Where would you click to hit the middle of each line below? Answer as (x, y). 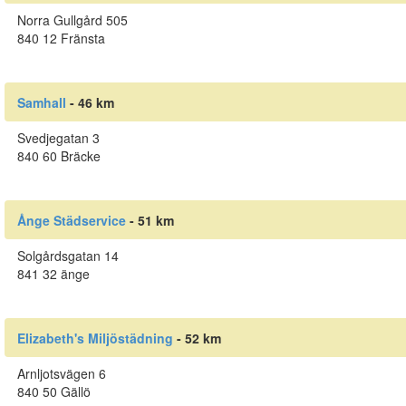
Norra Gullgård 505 (72, 20)
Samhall (41, 102)
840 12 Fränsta (61, 39)
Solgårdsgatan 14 (68, 256)
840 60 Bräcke (58, 156)
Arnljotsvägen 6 (61, 374)
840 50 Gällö (53, 392)
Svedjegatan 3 (58, 138)
